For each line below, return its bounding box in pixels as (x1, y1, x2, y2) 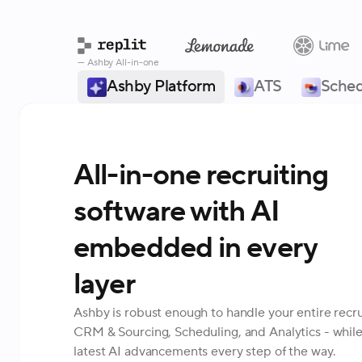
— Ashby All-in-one (78, 57, 160, 69)
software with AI (74, 193, 280, 231)
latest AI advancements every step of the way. (74, 343, 336, 360)
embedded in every (74, 229, 317, 267)
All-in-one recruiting (74, 157, 329, 195)
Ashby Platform (107, 76, 215, 97)
